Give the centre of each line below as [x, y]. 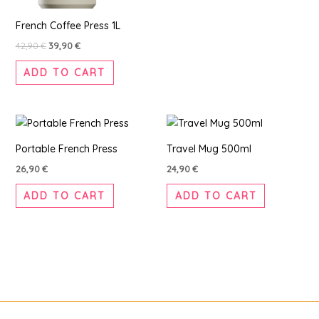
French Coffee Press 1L [68, 25]
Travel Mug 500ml [209, 149]
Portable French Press [66, 149]
